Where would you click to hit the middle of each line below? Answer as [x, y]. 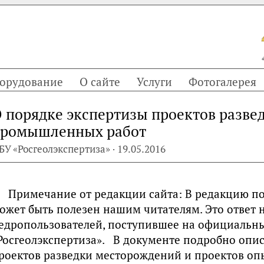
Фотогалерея [222, 82]
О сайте [100, 82]
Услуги [154, 82]
